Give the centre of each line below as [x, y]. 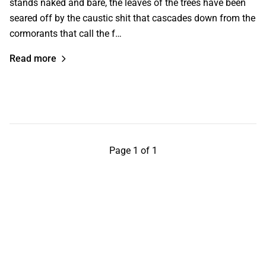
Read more [33, 59]
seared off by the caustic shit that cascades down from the [132, 18]
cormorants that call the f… [66, 34]
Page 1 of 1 [133, 151]
